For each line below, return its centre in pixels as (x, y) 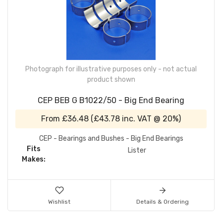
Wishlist (59, 201)
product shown (111, 79)
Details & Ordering (163, 201)
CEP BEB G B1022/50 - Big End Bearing (111, 100)
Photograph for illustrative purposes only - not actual (111, 69)
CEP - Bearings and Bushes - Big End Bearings (111, 138)
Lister (137, 150)
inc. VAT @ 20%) (150, 118)
